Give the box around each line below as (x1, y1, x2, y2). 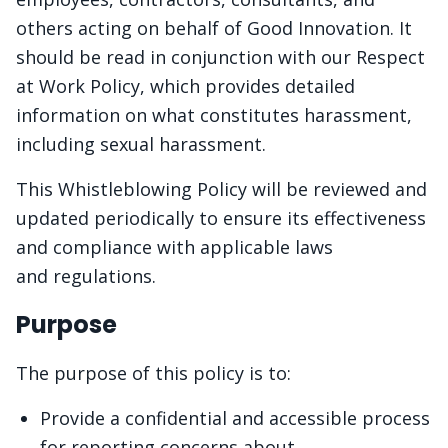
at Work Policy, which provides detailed (16, 74, 355, 98)
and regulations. (16, 264, 156, 288)
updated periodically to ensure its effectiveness (16, 206, 426, 230)
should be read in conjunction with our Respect (16, 45, 425, 69)
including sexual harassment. (16, 132, 266, 156)
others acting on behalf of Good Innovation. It (16, 16, 412, 40)
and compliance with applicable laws (16, 235, 333, 259)
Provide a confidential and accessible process (40, 406, 430, 430)
